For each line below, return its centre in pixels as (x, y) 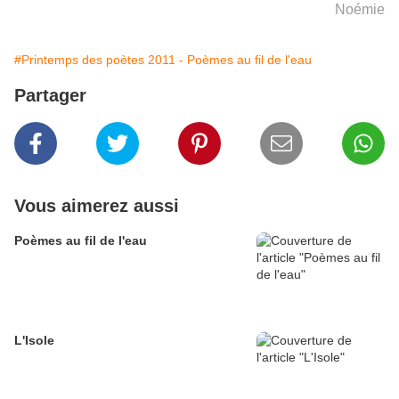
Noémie (360, 10)
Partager (50, 96)
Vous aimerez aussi (97, 206)
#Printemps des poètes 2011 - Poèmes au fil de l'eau (163, 60)
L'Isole (34, 341)
